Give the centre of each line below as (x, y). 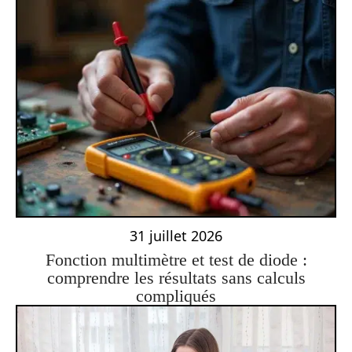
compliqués (176, 296)
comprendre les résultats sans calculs (176, 278)
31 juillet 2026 (176, 236)
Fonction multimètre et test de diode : (176, 260)
